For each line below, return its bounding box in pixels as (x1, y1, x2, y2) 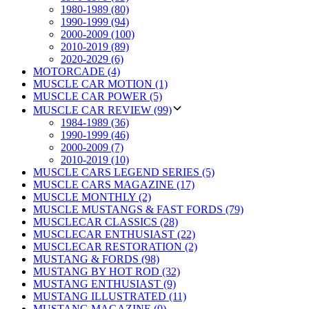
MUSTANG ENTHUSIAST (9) (33, 277, 176, 290)
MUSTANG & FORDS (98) (33, 252, 159, 265)
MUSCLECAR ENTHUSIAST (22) (33, 228, 195, 240)
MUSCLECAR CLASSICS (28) (33, 215, 178, 228)
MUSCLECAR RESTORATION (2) (33, 240, 197, 252)
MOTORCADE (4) (33, 65, 120, 77)
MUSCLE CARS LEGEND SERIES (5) (33, 166, 215, 178)
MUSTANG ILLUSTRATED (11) (33, 290, 186, 302)
